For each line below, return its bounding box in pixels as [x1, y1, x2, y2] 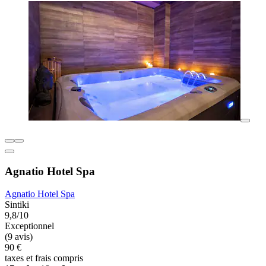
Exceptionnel [5, 221, 54, 232]
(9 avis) [5, 232, 33, 242]
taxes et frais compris [5, 253, 83, 264]
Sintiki [5, 199, 29, 210]
